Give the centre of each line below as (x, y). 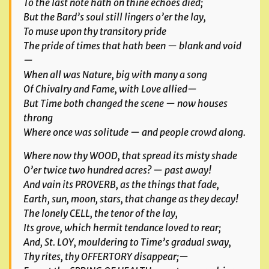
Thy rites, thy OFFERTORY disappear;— (106, 256)
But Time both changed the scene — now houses (125, 103)
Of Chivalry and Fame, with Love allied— (110, 89)
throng (38, 118)
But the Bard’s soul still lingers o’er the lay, (115, 17)
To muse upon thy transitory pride (95, 31)
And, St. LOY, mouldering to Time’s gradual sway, (127, 242)
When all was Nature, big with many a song (115, 74)
